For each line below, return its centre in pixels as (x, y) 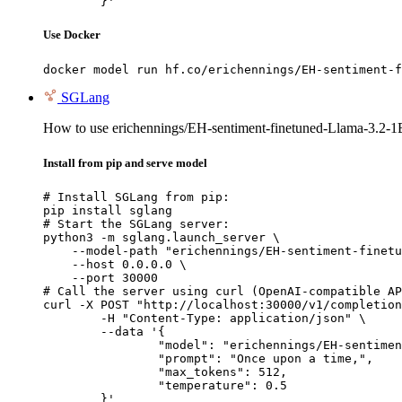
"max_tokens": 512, (100, 371)
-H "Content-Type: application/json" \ (72, 318)
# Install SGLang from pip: (136, 197)
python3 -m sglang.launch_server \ (162, 237)
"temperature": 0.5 (100, 385)
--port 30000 (100, 277)
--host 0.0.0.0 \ (115, 264)
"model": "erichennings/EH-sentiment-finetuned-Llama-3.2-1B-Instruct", (100, 345)
